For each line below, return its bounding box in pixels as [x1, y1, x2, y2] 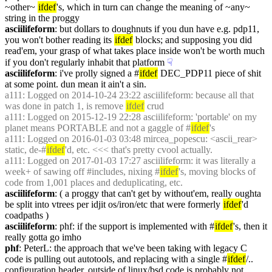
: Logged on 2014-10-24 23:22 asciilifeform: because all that [22, 90, 254, 100]
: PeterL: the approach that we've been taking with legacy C [19, 243, 247, 253]
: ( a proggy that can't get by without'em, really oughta [55, 188, 261, 199]
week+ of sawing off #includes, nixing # [5, 166, 160, 177]
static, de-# [5, 144, 46, 155]
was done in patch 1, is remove [5, 101, 126, 111]
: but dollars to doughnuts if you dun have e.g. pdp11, [55, 24, 259, 34]
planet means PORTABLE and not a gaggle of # [5, 123, 191, 133]
